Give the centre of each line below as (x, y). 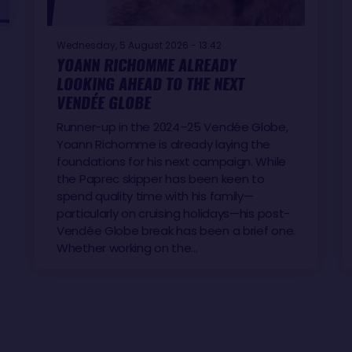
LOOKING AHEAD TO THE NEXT (150, 84)
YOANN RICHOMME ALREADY (147, 65)
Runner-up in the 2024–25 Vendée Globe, (172, 127)
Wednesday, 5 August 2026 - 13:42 (139, 45)
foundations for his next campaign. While (171, 161)
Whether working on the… (128, 248)
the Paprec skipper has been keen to (161, 179)
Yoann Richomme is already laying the (164, 144)
